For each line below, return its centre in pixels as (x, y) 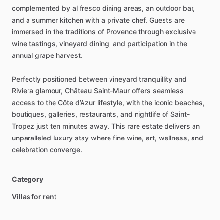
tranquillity (156, 79)
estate (152, 126)
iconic (164, 103)
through (151, 32)
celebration (30, 150)
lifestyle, (111, 103)
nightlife (147, 114)
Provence (121, 32)
